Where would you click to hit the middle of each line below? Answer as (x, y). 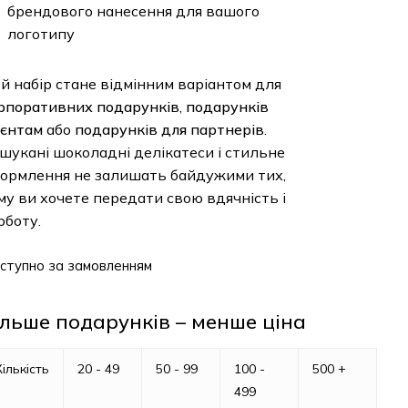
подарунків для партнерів (169, 129)
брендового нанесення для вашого (133, 11)
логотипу (41, 34)
